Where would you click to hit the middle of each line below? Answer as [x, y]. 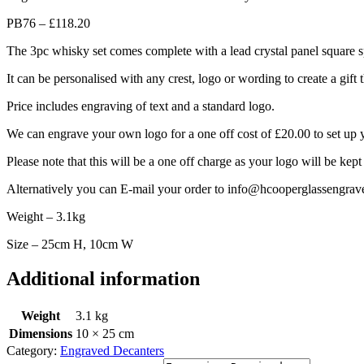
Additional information [103, 279]
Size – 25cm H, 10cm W [70, 245]
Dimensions [41, 334]
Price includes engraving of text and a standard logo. [141, 106]
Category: [33, 351]
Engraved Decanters [112, 351]
